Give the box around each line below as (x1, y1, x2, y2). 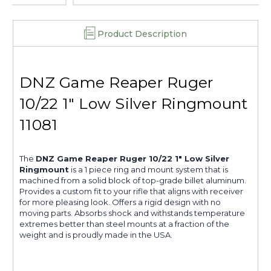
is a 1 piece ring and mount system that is (69, 165, 228, 175)
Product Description (97, 28, 187, 40)
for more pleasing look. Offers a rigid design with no (19, 197, 221, 207)
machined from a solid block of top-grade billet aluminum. (19, 175, 246, 186)
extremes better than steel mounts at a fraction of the (19, 219, 229, 229)
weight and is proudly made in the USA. (19, 230, 172, 240)
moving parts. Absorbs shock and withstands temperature (19, 208, 245, 218)
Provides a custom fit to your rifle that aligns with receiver (19, 186, 243, 197)
